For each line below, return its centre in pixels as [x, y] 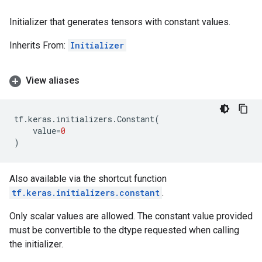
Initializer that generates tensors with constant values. [120, 22]
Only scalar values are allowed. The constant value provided [131, 216]
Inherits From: [39, 45]
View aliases [53, 80]
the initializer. [36, 244]
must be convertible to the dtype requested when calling [124, 230]
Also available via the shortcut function [88, 179]
